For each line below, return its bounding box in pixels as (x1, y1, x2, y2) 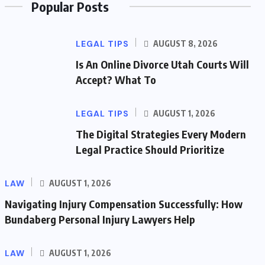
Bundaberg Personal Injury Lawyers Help (5, 212, 195, 226)
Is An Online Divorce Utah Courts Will (76, 57, 249, 71)
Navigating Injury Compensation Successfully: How (5, 197, 243, 211)
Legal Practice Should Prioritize (76, 143, 224, 156)
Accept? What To (76, 73, 156, 86)
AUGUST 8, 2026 (151, 38, 218, 49)
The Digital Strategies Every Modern (76, 127, 246, 141)
